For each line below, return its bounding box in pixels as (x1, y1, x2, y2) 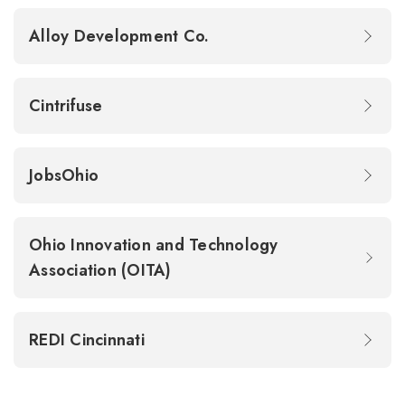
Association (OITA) (29, 258, 176, 282)
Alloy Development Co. (29, 24, 214, 48)
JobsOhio (29, 163, 104, 187)
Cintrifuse (29, 93, 108, 118)
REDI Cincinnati (29, 327, 149, 352)
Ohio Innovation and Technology (29, 232, 278, 257)
